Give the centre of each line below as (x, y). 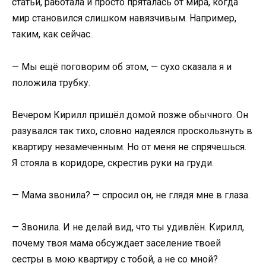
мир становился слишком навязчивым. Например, (124, 18)
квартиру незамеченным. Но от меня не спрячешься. (129, 147)
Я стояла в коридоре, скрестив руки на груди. (113, 163)
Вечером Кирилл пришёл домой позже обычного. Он (130, 115)
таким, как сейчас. (52, 34)
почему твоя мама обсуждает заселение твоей (116, 243)
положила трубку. (51, 83)
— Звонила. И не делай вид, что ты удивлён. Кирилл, (128, 227)
